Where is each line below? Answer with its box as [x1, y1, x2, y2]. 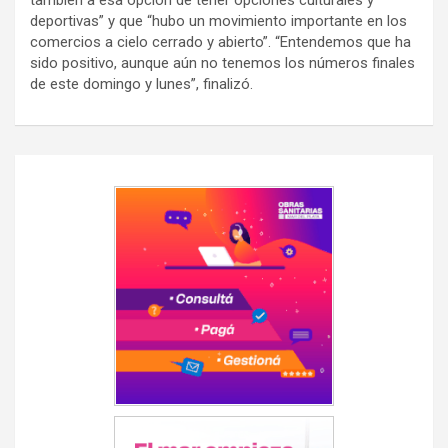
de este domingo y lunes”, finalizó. [30, 75, 253, 94]
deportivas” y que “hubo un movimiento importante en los [30, 12, 407, 31]
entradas [14, 219, 116, 249]
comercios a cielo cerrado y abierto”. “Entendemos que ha [30, 33, 411, 52]
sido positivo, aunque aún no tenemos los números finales [30, 54, 415, 73]
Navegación [14, 155, 147, 185]
